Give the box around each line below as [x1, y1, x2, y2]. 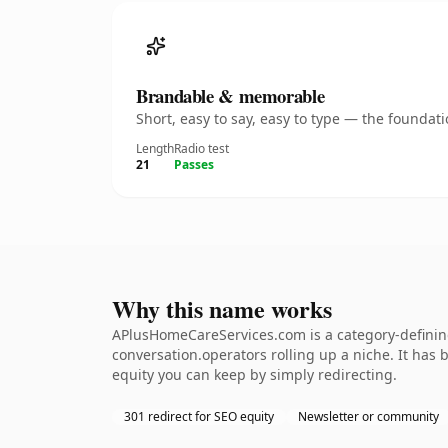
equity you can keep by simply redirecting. [112, 365, 397, 384]
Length [136, 140, 174, 157]
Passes [174, 156, 214, 173]
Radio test [174, 140, 229, 157]
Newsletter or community [298, 408, 439, 425]
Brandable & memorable [136, 82, 325, 109]
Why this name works [112, 291, 332, 326]
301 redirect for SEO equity [124, 408, 274, 425]
